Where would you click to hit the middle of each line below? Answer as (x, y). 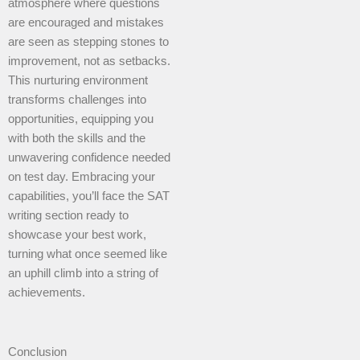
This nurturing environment (78, 81)
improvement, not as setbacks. (89, 61)
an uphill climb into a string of (83, 274)
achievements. (47, 293)
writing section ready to (68, 216)
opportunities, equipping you (81, 119)
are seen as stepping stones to (88, 42)
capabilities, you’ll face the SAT (89, 196)
